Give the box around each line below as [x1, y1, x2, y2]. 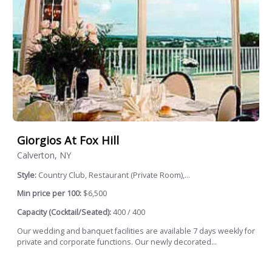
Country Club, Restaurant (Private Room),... [38, 169, 190, 180]
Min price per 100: [17, 188, 81, 199]
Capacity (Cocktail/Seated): [17, 207, 111, 218]
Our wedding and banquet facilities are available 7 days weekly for [17, 225, 255, 236]
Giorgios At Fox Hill [17, 133, 119, 148]
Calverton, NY [17, 149, 71, 161]
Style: [17, 169, 38, 180]
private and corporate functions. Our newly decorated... [17, 236, 217, 247]
